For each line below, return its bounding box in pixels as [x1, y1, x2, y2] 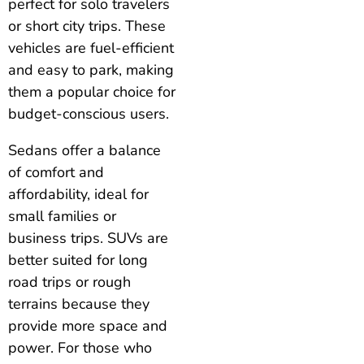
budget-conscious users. [8, 104, 169, 124]
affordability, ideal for [8, 184, 149, 205]
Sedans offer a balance [8, 141, 161, 161]
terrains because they [8, 294, 149, 314]
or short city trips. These [8, 16, 166, 37]
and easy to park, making [8, 60, 174, 80]
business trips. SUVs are [8, 228, 168, 249]
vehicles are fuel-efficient [8, 38, 174, 58]
